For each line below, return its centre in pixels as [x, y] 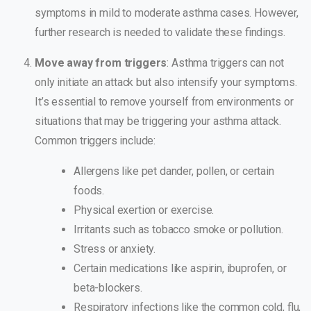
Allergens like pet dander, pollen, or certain [174, 171]
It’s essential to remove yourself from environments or [164, 102]
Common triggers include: [95, 141]
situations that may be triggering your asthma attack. [158, 121]
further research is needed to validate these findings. [160, 33]
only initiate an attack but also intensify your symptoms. [166, 83]
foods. [89, 191]
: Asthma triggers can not [226, 63]
